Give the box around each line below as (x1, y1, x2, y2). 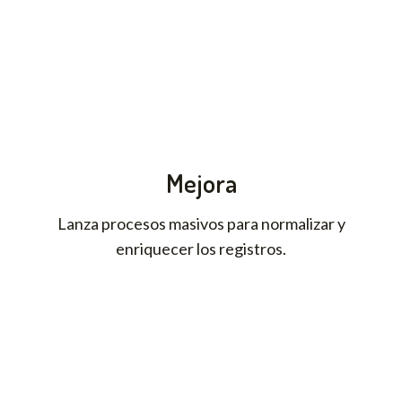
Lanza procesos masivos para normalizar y (57, 214, 345, 234)
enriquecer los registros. (116, 239, 286, 259)
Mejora (165, 167, 237, 200)
